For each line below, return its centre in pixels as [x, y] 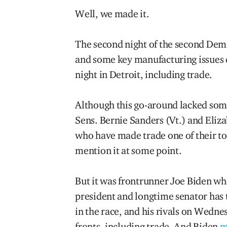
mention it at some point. [129, 150]
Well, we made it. [112, 14]
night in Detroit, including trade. [144, 74]
